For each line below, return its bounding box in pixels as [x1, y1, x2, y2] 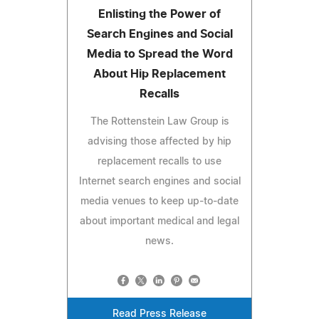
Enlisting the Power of [98, 8, 221, 20]
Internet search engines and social [78, 176, 241, 187]
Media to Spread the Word [86, 48, 233, 60]
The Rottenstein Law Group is [90, 116, 229, 127]
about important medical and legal [80, 216, 239, 226]
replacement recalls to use [98, 156, 221, 167]
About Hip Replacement [93, 68, 226, 80]
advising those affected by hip [88, 136, 231, 147]
